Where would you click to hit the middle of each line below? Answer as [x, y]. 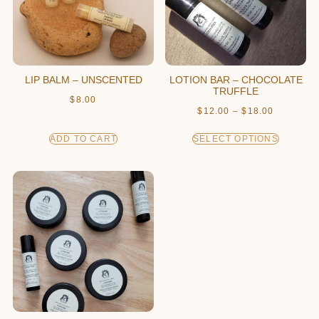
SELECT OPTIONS [236, 139]
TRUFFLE [236, 91]
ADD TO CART [83, 139]
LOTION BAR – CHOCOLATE [236, 80]
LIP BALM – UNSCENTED [83, 80]
